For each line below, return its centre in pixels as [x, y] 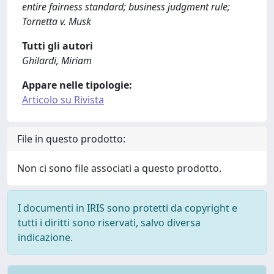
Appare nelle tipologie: [77, 85]
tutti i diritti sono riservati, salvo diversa [109, 223]
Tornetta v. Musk [57, 21]
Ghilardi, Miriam [57, 61]
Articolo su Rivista [63, 100]
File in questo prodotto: [71, 139]
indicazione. [45, 237]
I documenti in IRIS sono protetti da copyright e [128, 208]
